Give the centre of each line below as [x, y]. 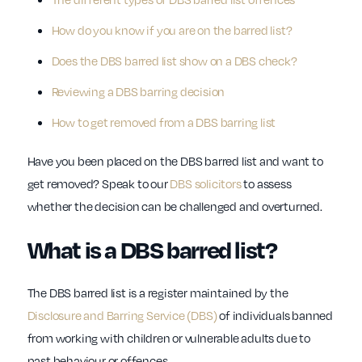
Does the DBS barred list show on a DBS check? [174, 61]
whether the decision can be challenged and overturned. [175, 206]
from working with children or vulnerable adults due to [168, 338]
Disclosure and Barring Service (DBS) [122, 316]
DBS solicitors [206, 184]
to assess [266, 184]
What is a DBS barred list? [152, 250]
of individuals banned [275, 316]
